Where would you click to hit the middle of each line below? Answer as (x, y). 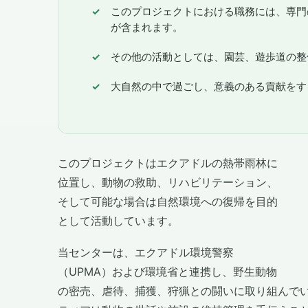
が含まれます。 (147, 28)
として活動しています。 (118, 221)
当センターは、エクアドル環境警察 (146, 253)
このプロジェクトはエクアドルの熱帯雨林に (168, 163)
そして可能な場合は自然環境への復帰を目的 (168, 202)
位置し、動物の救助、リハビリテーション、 (168, 183)
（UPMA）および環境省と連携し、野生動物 (167, 272)
